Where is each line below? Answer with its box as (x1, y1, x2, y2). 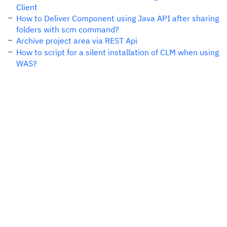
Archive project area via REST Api (16, 35, 137, 46)
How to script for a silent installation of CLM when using (16, 47, 219, 57)
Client (16, 2, 37, 12)
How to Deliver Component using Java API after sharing (16, 13, 219, 23)
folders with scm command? (16, 24, 119, 34)
